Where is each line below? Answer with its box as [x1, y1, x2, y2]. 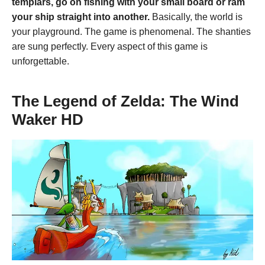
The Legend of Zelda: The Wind [12, 92, 239, 109]
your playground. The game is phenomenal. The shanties [12, 26, 251, 37]
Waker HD [12, 111, 83, 128]
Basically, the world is [150, 11, 243, 22]
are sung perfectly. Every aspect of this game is [12, 41, 208, 51]
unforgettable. [12, 56, 69, 66]
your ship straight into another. [12, 11, 150, 22]
